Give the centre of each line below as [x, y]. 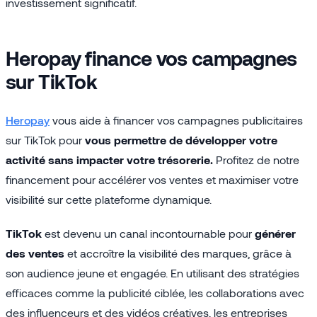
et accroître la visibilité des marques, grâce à [178, 253]
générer [275, 233]
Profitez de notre [256, 159]
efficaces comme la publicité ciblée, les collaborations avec [155, 292]
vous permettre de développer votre [181, 139]
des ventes [35, 253]
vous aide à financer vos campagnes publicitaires [176, 120]
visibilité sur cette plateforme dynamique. [109, 199]
